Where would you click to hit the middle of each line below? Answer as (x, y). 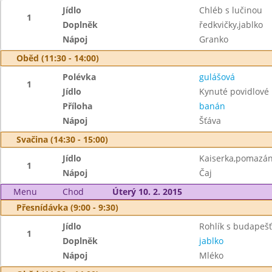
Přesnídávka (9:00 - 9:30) (67, 207)
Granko (213, 39)
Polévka (80, 77)
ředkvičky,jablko (231, 25)
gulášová (217, 77)
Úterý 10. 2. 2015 (147, 192)
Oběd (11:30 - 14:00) (58, 58)
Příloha (78, 106)
